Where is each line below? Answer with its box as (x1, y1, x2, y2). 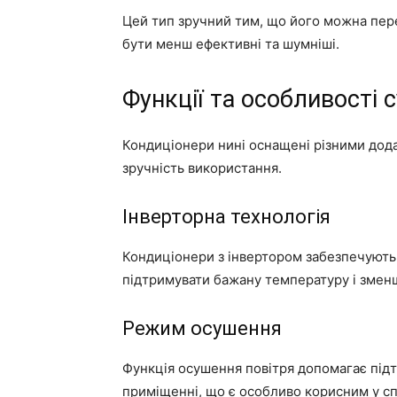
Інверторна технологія (122, 205, 331, 228)
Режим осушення (122, 316, 282, 339)
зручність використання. (122, 159, 282, 176)
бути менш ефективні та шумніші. (122, 35, 339, 52)
